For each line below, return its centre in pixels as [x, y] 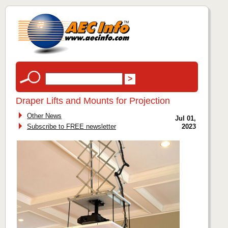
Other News [44, 116]
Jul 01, [186, 118]
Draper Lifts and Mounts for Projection [93, 101]
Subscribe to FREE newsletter [72, 126]
